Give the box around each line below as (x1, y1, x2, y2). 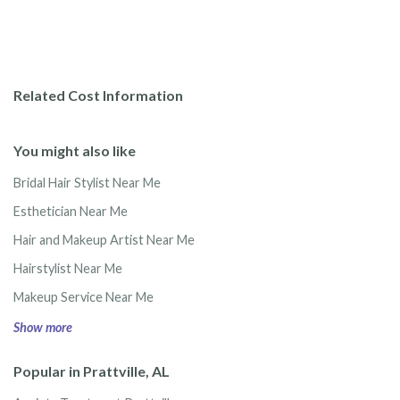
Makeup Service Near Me (13, 289, 154, 305)
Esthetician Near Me (13, 204, 128, 220)
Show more (13, 319, 72, 335)
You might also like (13, 141, 136, 159)
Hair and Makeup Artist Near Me (13, 232, 195, 248)
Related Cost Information (13, 87, 183, 104)
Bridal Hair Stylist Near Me (13, 175, 161, 191)
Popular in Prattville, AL (13, 362, 170, 379)
